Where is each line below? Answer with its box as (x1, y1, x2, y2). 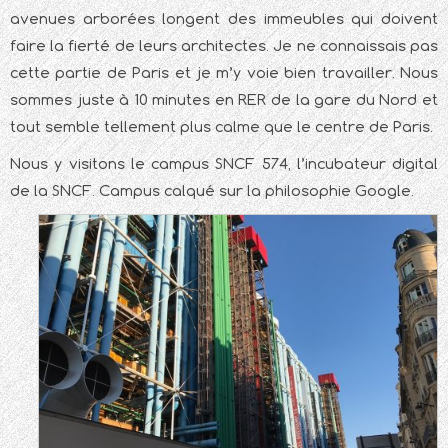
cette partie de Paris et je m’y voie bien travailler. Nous (10, 63, 438, 83)
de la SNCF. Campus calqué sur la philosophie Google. (10, 181, 414, 201)
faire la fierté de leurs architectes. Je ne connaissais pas (10, 36, 438, 56)
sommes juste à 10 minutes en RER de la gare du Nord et (10, 90, 438, 110)
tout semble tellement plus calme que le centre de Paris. (10, 117, 433, 137)
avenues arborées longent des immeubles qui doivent (10, 9, 438, 29)
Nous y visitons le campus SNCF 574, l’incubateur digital (10, 154, 438, 174)
